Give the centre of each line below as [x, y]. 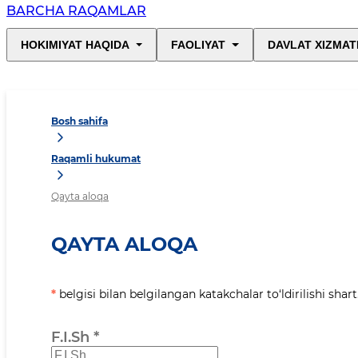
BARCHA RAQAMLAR [76, 11]
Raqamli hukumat [96, 159]
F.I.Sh [70, 338]
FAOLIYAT [199, 45]
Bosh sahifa [80, 121]
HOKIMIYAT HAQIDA [75, 45]
